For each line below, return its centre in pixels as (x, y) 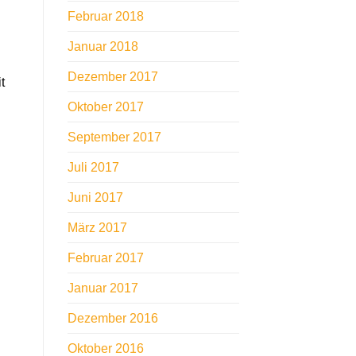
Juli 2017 (93, 168)
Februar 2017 (105, 258)
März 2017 (97, 228)
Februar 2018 (105, 17)
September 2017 (114, 137)
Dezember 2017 (112, 77)
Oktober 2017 (105, 107)
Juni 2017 (95, 198)
